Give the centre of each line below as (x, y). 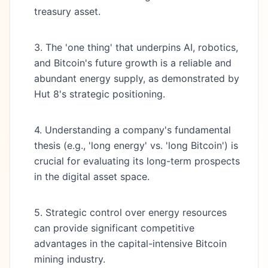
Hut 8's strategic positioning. (100, 94)
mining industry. (70, 259)
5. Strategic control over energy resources (130, 212)
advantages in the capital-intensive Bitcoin (130, 243)
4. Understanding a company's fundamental (133, 130)
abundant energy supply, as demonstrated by (137, 78)
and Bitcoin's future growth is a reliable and (133, 63)
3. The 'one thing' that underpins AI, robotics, (136, 47)
